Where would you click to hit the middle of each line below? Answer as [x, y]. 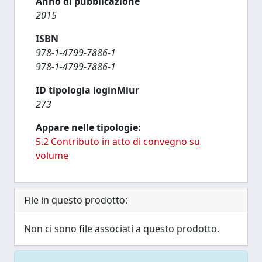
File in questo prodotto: [76, 200]
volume [52, 156]
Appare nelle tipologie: [88, 127]
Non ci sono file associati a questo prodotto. [122, 229]
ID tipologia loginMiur [87, 90]
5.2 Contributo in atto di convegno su [118, 142]
